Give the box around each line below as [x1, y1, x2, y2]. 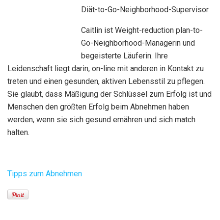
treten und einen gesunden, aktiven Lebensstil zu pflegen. [7, 76, 205, 86]
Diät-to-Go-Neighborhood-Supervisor [81, 4, 209, 14]
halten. [7, 127, 29, 137]
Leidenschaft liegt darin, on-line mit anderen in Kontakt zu [7, 63, 204, 73]
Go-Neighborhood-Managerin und [81, 38, 195, 48]
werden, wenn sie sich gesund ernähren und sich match [7, 114, 195, 124]
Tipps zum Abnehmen [7, 168, 82, 178]
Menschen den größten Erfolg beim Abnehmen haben [7, 102, 189, 111]
